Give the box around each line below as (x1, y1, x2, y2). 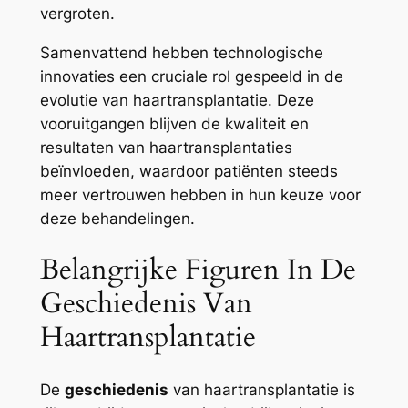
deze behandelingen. (39, 209, 195, 228)
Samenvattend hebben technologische (39, 43, 323, 62)
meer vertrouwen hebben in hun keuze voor (39, 185, 361, 204)
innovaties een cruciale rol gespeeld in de (39, 66, 343, 86)
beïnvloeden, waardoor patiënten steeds (39, 161, 338, 180)
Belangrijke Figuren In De (39, 250, 356, 290)
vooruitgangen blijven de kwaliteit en (39, 114, 309, 133)
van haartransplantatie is (168, 381, 355, 400)
